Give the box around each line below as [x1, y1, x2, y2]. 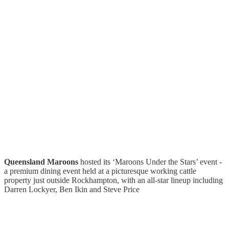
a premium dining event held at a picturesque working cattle [4, 166, 196, 175]
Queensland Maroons [4, 157, 78, 166]
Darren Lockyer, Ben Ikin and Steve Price [4, 185, 140, 194]
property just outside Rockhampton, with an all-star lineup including [4, 175, 223, 185]
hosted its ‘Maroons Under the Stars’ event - [78, 157, 222, 166]
